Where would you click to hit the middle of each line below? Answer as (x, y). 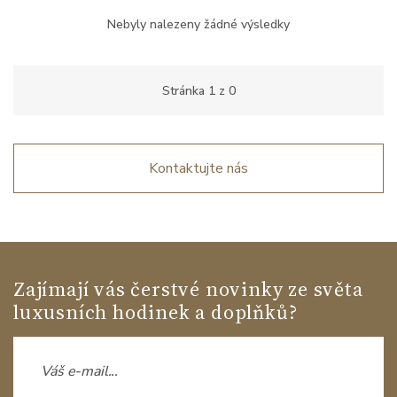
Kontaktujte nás (198, 168)
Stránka (185, 90)
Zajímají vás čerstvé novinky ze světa (188, 289)
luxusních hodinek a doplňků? (156, 312)
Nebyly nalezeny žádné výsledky (198, 24)
